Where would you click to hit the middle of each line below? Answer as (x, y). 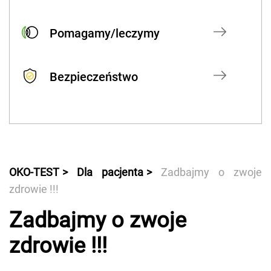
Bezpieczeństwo (94, 77)
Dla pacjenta (110, 172)
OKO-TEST (34, 172)
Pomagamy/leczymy (105, 33)
